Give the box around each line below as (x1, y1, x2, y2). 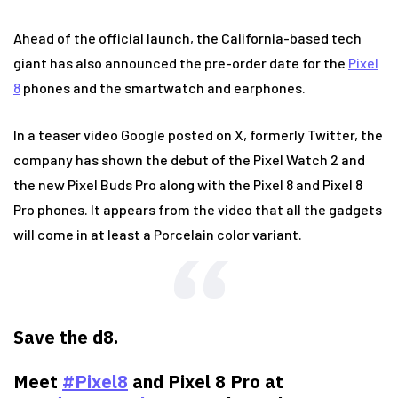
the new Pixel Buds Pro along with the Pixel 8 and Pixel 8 (13, 175, 362, 193)
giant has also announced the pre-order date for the (13, 53, 348, 71)
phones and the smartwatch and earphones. (20, 78, 306, 96)
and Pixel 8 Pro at (128, 369, 283, 394)
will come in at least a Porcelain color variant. (13, 225, 302, 243)
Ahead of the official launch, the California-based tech (13, 28, 362, 46)
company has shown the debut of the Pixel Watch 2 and (13, 150, 365, 168)
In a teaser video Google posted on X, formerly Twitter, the (13, 125, 383, 143)
